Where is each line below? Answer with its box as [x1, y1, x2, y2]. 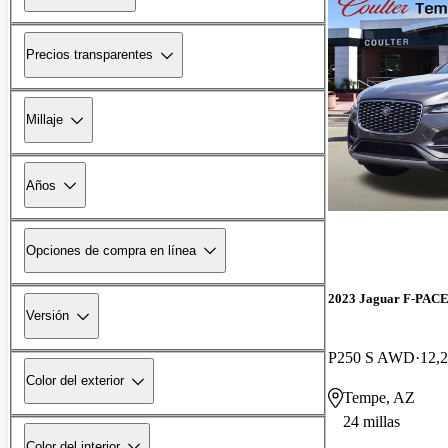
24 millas [343, 412, 400, 430]
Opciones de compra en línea [26, 242, 196, 258]
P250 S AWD [328, 348, 415, 366]
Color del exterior [26, 373, 124, 389]
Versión [26, 308, 69, 324]
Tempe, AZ [343, 388, 415, 406]
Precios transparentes [26, 47, 153, 63]
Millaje [26, 112, 63, 128]
